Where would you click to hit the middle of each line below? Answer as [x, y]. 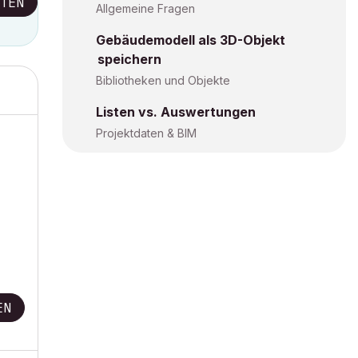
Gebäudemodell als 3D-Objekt [191, 40]
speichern [129, 59]
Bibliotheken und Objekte [163, 80]
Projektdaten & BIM [146, 133]
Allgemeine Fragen [145, 8]
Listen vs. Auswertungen [176, 112]
